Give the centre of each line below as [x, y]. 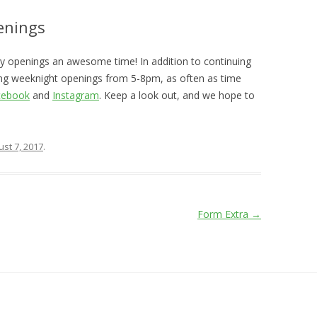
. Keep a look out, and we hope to [177, 95]
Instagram [76, 95]
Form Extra [224, 214]
